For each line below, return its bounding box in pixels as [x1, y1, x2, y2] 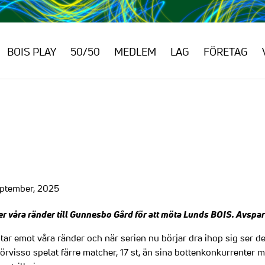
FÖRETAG [203, 45, 248, 58]
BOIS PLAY [7, 45, 57, 58]
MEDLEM [114, 45, 157, 58]
